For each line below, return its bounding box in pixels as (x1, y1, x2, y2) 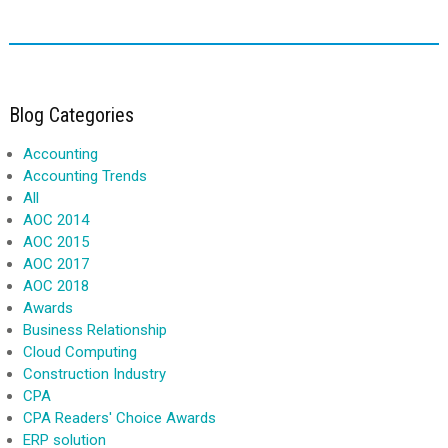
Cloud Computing (22, 342, 137, 361)
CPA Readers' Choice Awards (22, 408, 216, 427)
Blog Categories (8, 102, 134, 127)
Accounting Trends (22, 166, 147, 185)
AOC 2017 (22, 254, 89, 273)
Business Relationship (22, 320, 167, 339)
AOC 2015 (22, 232, 89, 251)
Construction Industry (22, 364, 166, 383)
